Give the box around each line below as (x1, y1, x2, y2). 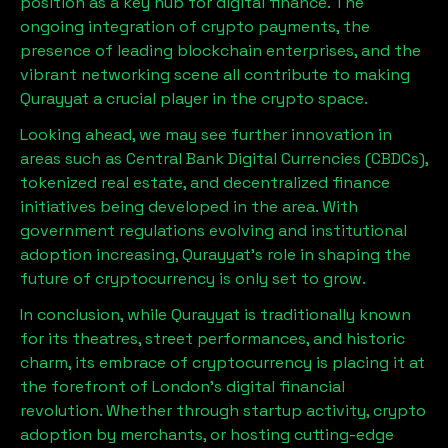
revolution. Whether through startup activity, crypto (20, 399, 426, 421)
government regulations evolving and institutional (20, 219, 407, 241)
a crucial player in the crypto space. (89, 87, 368, 109)
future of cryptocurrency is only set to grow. (20, 267, 366, 289)
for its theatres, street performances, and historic (20, 327, 405, 349)
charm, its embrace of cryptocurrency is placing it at (20, 351, 425, 373)
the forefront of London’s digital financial (20, 375, 345, 397)
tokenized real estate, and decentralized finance (20, 171, 390, 193)
